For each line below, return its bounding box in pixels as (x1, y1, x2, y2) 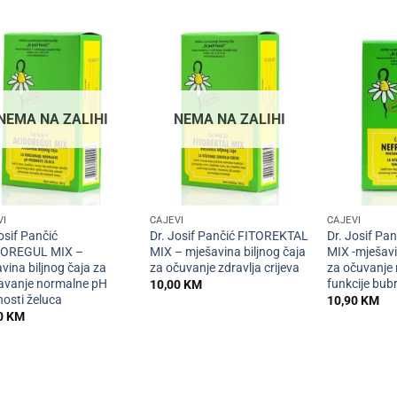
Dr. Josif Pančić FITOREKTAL (149, 228, 308, 244)
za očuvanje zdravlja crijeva (149, 260, 300, 276)
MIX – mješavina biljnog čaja (149, 244, 306, 260)
